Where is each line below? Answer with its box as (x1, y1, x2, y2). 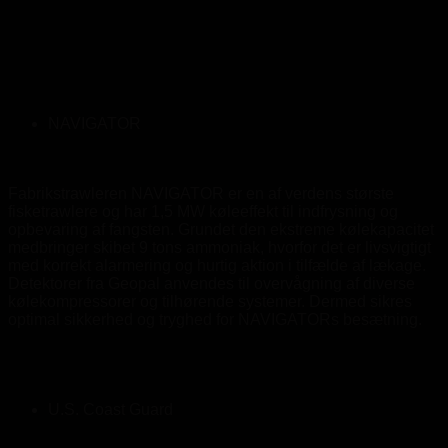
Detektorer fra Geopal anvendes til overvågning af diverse (8, 274, 415, 292)
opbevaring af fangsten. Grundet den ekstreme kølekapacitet (8, 220, 434, 238)
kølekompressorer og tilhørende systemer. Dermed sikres (8, 292, 412, 310)
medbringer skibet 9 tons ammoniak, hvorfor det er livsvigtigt (8, 238, 431, 256)
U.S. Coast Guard (48, 400, 173, 418)
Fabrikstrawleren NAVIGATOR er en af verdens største (8, 184, 394, 202)
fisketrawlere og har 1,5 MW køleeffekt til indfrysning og (8, 202, 398, 220)
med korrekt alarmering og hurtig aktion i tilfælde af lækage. (8, 256, 426, 274)
